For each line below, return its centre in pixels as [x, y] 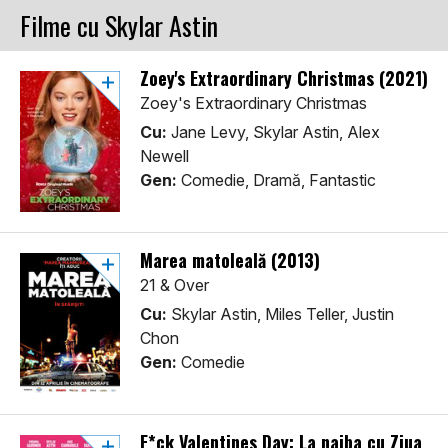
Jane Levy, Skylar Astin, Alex [273, 132]
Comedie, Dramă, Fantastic [276, 180]
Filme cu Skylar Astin [119, 26]
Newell [164, 156]
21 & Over [174, 285]
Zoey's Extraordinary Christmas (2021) [284, 78]
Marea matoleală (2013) [230, 260]
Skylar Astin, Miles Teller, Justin [280, 314]
